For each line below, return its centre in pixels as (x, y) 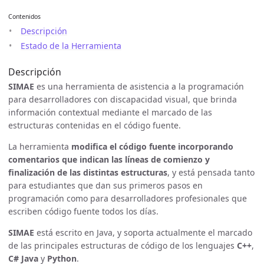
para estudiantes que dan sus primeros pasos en (105, 185)
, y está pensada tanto (211, 172)
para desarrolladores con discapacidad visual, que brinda (123, 99)
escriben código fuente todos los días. (83, 211)
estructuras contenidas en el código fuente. (95, 125)
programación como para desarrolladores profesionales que (128, 198)
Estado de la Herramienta (71, 46)
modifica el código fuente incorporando (152, 146)
